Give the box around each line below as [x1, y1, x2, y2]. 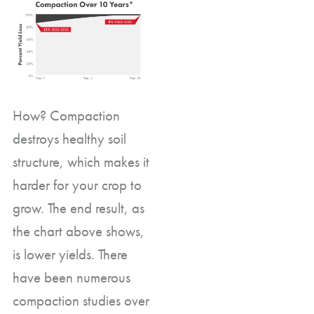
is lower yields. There [13, 244, 128, 264]
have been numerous [13, 267, 130, 287]
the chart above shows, [13, 221, 144, 240]
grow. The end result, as [13, 198, 144, 217]
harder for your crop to [13, 175, 142, 194]
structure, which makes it [13, 151, 149, 171]
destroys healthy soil [13, 128, 126, 148]
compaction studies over [13, 290, 149, 310]
